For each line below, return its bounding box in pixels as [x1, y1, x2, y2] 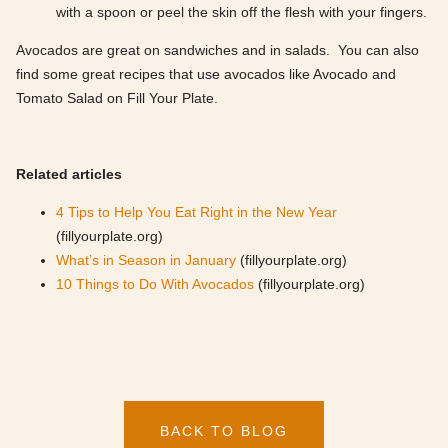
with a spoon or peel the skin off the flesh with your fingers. [56, 4, 427, 21]
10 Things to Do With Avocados [56, 276, 254, 293]
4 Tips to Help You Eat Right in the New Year [56, 204, 337, 221]
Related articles [16, 166, 122, 183]
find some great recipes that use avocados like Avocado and [16, 66, 396, 83]
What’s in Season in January [56, 252, 236, 269]
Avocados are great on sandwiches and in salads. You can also [16, 42, 419, 59]
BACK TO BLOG [160, 423, 288, 440]
